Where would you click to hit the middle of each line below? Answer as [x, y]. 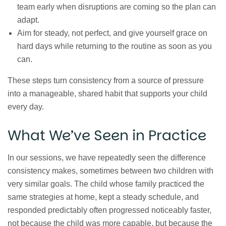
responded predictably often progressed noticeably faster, [109, 210]
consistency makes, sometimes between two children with [110, 171]
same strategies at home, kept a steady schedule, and [103, 197]
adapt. [29, 20]
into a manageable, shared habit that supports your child [107, 93]
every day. [26, 106]
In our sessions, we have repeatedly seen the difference [107, 158]
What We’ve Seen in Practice [107, 135]
